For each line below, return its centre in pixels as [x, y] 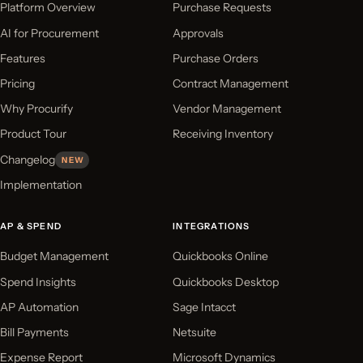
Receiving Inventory [223, 134]
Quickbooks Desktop [226, 282]
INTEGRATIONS [211, 226]
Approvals [199, 33]
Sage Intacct [205, 307]
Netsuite [195, 332]
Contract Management [231, 83]
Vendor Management [227, 109]
